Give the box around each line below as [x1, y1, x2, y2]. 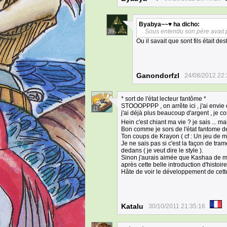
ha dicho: [172, 21, 200, 28]
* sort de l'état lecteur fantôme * [121, 95, 206, 102]
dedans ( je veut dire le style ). [121, 147, 203, 154]
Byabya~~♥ [139, 21, 172, 28]
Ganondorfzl [136, 71, 179, 80]
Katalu [121, 202, 143, 210]
